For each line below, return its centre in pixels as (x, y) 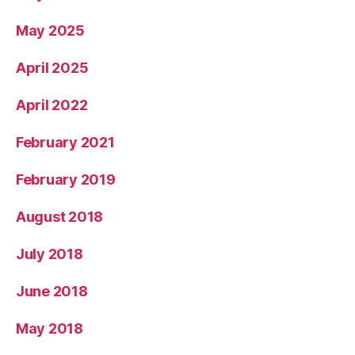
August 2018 (60, 216)
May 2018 (50, 328)
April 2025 (52, 67)
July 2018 (50, 254)
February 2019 (66, 179)
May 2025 (50, 30)
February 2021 (65, 142)
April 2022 (52, 105)
